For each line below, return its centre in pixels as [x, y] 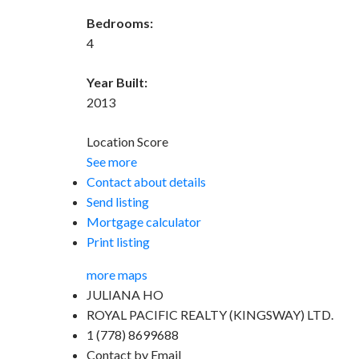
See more [111, 161]
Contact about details [146, 181]
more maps [117, 274]
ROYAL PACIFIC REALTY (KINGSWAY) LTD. [210, 314]
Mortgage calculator [143, 221]
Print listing [118, 241]
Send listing [117, 201]
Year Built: [117, 82]
